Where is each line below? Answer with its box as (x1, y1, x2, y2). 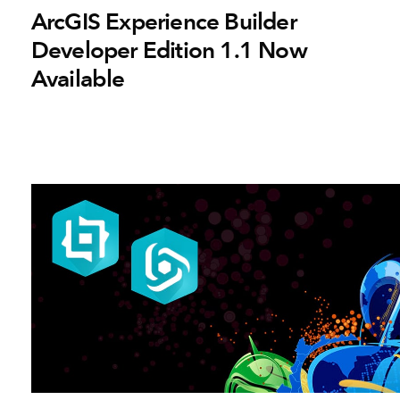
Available (30, 64, 125, 94)
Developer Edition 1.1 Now (30, 36, 307, 65)
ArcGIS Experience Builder (30, 7, 296, 37)
